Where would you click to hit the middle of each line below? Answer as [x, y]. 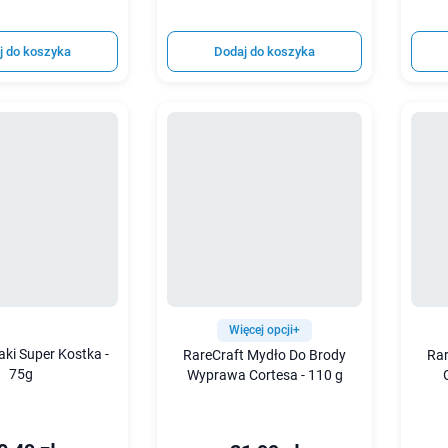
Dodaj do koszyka [265, 51]
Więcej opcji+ [265, 329]
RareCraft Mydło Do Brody [265, 355]
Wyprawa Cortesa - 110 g [264, 375]
